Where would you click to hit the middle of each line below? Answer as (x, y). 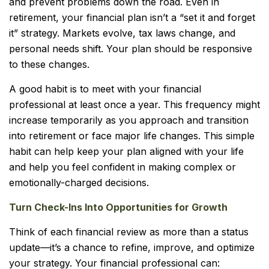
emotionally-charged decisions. (79, 183)
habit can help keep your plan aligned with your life (126, 151)
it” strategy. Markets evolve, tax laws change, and (122, 33)
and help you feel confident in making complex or (122, 167)
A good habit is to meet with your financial (105, 89)
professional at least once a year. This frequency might (134, 104)
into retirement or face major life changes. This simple (132, 136)
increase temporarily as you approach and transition (129, 120)
